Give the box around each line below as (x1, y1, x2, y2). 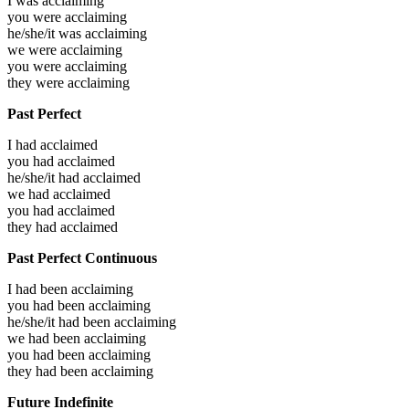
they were (7, 74, 68, 90)
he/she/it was (7, 25, 85, 41)
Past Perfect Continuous (7, 249, 157, 266)
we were (7, 41, 60, 58)
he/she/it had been (7, 313, 114, 330)
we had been (7, 330, 84, 346)
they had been (7, 362, 91, 379)
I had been (7, 280, 71, 297)
